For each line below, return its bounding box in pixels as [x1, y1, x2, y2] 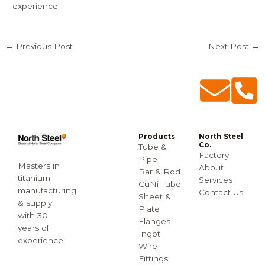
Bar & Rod [138, 167, 180, 177]
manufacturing [18, 185, 76, 195]
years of [18, 222, 49, 232]
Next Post [208, 41, 251, 51]
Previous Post [14, 41, 73, 51]
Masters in [18, 160, 60, 170]
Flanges [138, 216, 170, 227]
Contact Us [199, 188, 243, 198]
